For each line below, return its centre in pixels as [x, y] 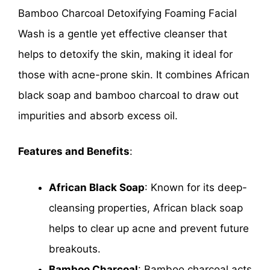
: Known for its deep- [196, 187]
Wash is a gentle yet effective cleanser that [123, 33]
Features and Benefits [74, 152]
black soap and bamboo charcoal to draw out [128, 95]
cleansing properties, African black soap [146, 208]
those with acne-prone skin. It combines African [134, 74]
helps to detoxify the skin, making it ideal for [125, 54]
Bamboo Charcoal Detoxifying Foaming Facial [127, 13]
